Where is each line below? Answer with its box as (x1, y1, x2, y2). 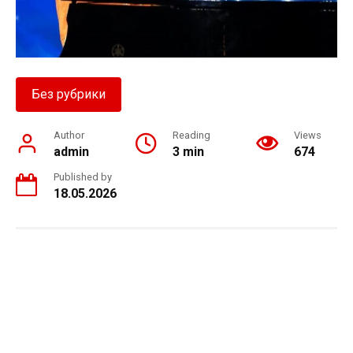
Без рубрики (32, 86, 106, 102)
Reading (173, 128, 210, 141)
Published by (54, 170, 112, 183)
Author (54, 128, 84, 141)
